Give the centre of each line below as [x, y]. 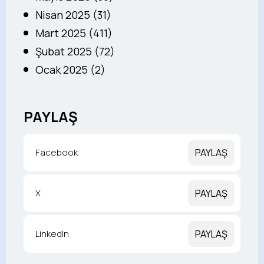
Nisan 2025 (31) [73, 14]
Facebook [57, 152]
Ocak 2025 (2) [70, 69]
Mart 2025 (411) [74, 33]
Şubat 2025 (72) [75, 51]
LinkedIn [52, 233]
